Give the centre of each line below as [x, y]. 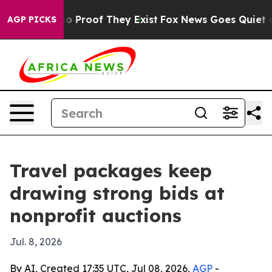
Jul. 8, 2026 [36, 242]
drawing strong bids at [117, 193]
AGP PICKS [32, 19]
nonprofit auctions [96, 216]
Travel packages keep [111, 171]
